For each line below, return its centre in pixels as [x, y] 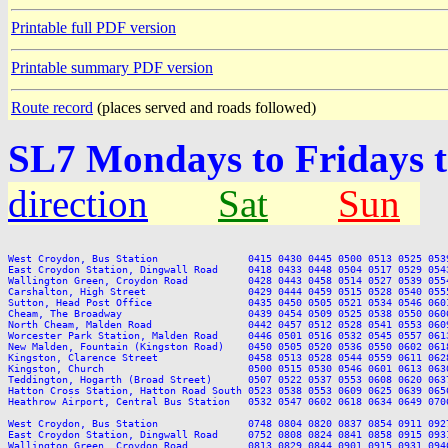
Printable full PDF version [93, 28]
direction [78, 204]
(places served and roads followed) [204, 108]
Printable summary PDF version [112, 68]
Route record [52, 108]
